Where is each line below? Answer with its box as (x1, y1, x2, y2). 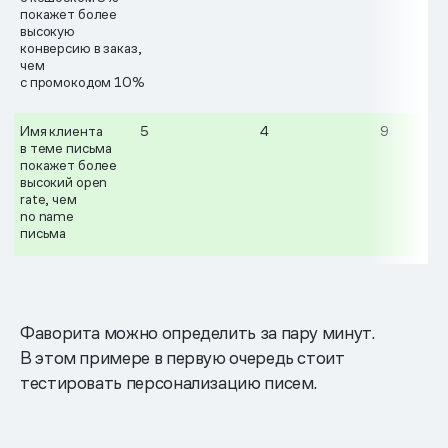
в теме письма (20, 138, 113, 157)
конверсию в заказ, (20, 38, 142, 57)
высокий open (20, 172, 108, 191)
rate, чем (20, 189, 77, 208)
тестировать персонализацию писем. (20, 370, 318, 394)
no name (20, 206, 75, 225)
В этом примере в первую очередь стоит (20, 345, 345, 369)
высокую (20, 21, 76, 40)
